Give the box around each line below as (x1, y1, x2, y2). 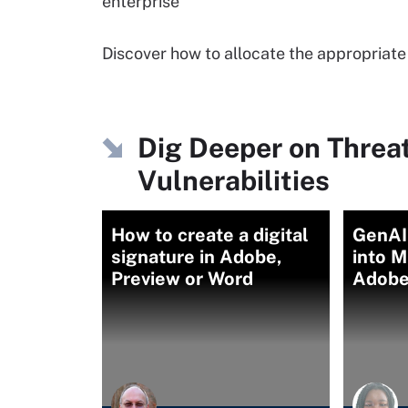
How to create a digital (111, 224, 309, 246)
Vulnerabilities (138, 164, 330, 197)
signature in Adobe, (111, 246, 282, 268)
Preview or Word (111, 268, 253, 290)
